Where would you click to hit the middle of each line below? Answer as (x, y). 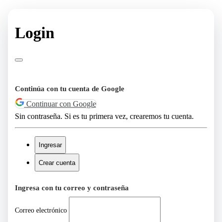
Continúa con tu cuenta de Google (69, 88)
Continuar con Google (61, 104)
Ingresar (50, 145)
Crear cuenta (57, 163)
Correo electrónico (41, 210)
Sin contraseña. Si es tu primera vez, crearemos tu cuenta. (104, 116)
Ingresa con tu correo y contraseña (72, 188)
